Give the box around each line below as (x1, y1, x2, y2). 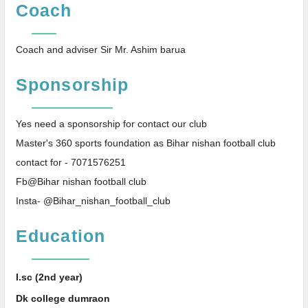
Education (16, 225, 105, 245)
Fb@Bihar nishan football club (16, 175, 146, 187)
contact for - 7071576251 (16, 156, 126, 168)
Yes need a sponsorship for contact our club (16, 118, 207, 129)
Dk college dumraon (16, 292, 110, 304)
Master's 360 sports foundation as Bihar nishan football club (16, 137, 276, 148)
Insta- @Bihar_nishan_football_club (16, 195, 170, 206)
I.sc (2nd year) (16, 271, 82, 283)
